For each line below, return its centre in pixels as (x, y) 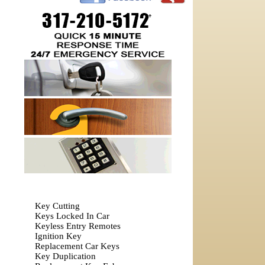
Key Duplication (65, 256)
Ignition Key (58, 236)
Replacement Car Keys (77, 246)
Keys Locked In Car (72, 216)
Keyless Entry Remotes (77, 226)
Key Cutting (57, 206)
